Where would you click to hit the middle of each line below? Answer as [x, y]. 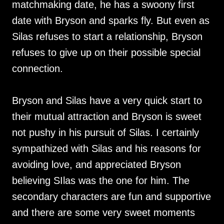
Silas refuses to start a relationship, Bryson [107, 36]
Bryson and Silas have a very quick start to [107, 100]
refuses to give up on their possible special [106, 52]
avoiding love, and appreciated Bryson [96, 164]
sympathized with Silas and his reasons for [106, 148]
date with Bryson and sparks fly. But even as [111, 20]
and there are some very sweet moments [103, 212]
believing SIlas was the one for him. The [101, 180]
